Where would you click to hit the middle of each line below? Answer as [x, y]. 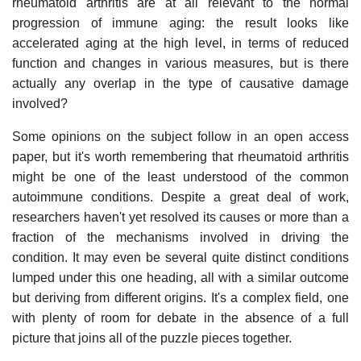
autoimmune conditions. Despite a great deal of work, [180, 197]
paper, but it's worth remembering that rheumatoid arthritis [180, 156]
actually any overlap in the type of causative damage [180, 83]
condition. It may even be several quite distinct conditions [180, 257]
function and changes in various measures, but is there [180, 63]
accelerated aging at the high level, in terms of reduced [180, 43]
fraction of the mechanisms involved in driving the [180, 237]
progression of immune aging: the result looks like [180, 23]
